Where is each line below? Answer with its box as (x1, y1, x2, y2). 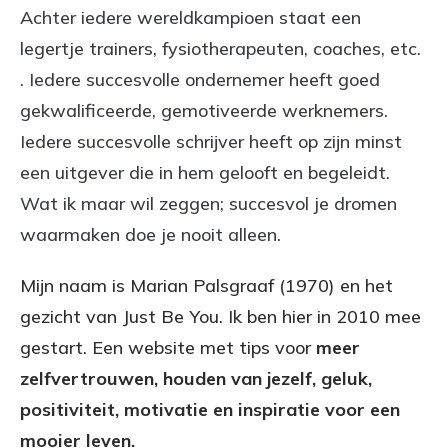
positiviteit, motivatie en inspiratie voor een (20, 397, 400, 421)
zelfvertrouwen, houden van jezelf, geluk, (20, 366, 372, 390)
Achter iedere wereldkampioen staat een (20, 5, 361, 29)
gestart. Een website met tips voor (20, 335, 316, 359)
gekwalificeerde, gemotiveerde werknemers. (20, 98, 388, 122)
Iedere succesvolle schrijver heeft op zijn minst (20, 129, 402, 153)
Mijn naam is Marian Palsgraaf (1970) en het (20, 273, 393, 297)
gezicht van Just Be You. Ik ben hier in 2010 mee (20, 304, 421, 328)
